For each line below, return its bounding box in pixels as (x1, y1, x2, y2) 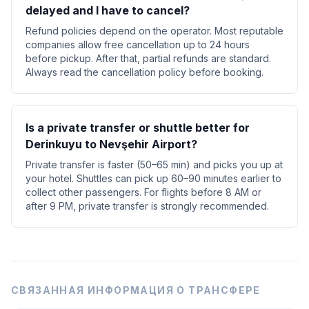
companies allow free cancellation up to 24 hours (26, 39, 250, 50)
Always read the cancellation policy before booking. (26, 66, 263, 78)
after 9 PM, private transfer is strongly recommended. (26, 200, 269, 212)
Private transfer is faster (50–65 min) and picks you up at (26, 159, 283, 170)
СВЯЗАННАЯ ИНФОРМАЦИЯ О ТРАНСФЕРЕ (11, 284, 261, 296)
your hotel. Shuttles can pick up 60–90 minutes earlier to (26, 172, 281, 184)
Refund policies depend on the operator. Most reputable (26, 25, 283, 37)
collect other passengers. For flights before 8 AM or (26, 186, 261, 198)
